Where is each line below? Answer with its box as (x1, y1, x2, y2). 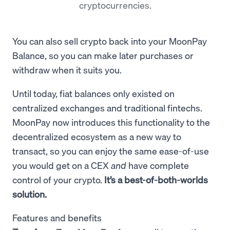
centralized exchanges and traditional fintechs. (12, 102, 202, 113)
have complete (126, 159, 189, 171)
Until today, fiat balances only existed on (12, 87, 175, 99)
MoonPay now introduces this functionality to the (12, 116, 210, 128)
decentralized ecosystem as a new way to (12, 130, 181, 142)
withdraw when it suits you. (12, 64, 122, 75)
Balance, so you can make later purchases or (12, 49, 194, 61)
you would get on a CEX (12, 159, 111, 171)
